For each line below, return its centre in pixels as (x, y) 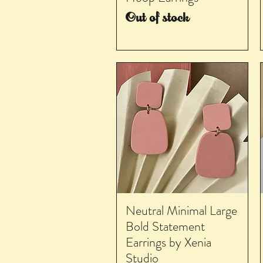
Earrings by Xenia (168, 242)
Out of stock (158, 18)
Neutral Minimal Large (181, 211)
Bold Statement (165, 227)
